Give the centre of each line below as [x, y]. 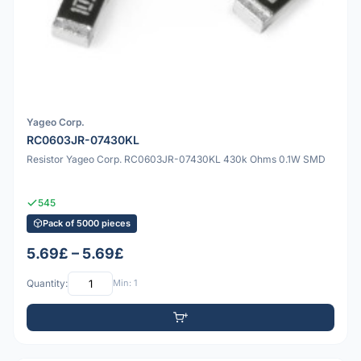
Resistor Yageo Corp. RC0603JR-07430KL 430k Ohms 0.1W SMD [176, 160]
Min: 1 [125, 283]
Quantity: [47, 284]
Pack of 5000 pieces [87, 223]
